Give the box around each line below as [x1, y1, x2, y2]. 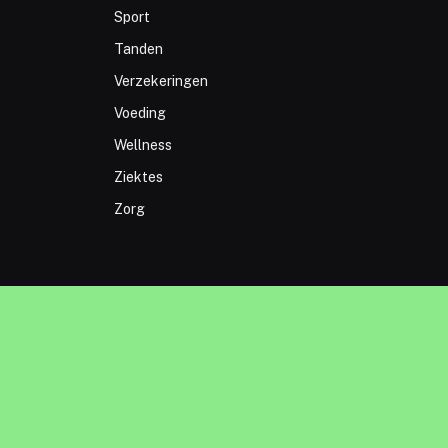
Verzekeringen [113, 73, 208, 90]
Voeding [113, 105, 166, 122]
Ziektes [113, 169, 163, 186]
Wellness [113, 137, 172, 154]
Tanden [113, 41, 163, 58]
